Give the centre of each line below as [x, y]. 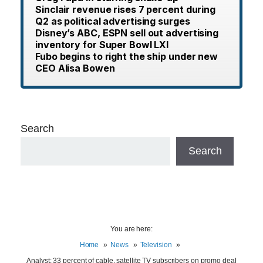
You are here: [131, 229]
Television [156, 245]
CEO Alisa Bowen [75, 68]
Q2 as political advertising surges [113, 21]
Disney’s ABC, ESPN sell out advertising [127, 33]
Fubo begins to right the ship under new [127, 56]
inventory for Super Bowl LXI [102, 44]
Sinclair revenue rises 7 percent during [126, 9]
